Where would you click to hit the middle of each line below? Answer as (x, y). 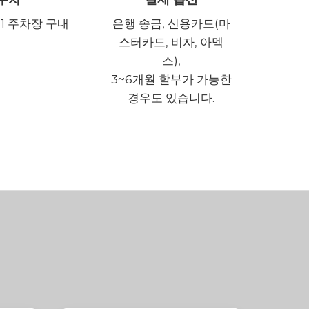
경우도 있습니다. (171, 98)
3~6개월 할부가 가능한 (171, 79)
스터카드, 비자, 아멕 (171, 42)
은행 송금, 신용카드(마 (171, 23)
